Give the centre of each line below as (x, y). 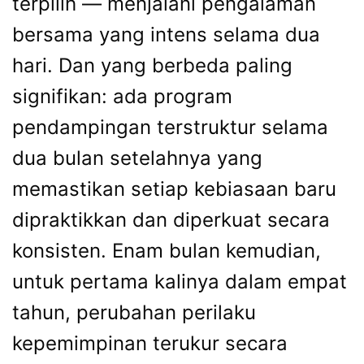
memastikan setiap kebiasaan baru (174, 188)
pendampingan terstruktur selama (170, 127)
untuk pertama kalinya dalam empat (180, 281)
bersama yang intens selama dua (166, 34)
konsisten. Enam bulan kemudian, (167, 250)
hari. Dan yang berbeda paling (152, 65)
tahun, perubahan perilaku (134, 312)
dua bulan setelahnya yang (137, 158)
